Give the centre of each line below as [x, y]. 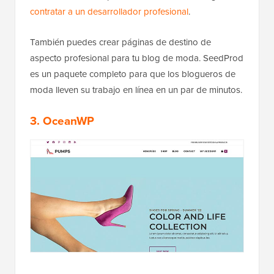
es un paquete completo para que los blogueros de [133, 74]
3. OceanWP [62, 120]
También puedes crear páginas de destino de [120, 42]
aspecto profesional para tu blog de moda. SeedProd [137, 58]
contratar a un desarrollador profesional [109, 11]
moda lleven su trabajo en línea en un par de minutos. [136, 90]
